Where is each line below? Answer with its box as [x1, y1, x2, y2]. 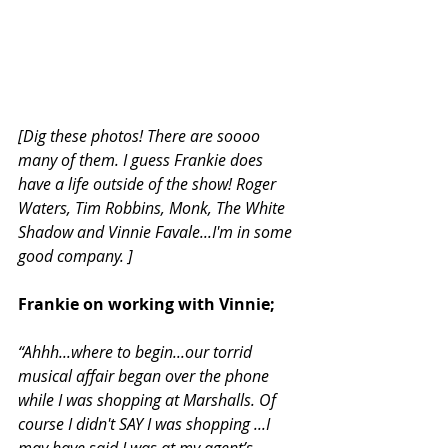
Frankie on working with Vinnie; [18, 292, 275, 315]
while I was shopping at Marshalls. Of [18, 388, 280, 411]
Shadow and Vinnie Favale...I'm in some [18, 220, 296, 243]
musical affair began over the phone [18, 364, 273, 387]
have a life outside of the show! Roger [18, 172, 280, 195]
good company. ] [18, 244, 133, 267]
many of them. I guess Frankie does [18, 148, 267, 171]
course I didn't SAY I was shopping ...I [18, 412, 274, 435]
